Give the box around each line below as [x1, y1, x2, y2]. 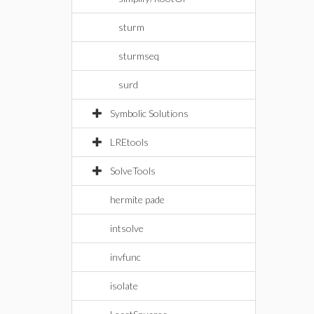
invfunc [110, 251, 141, 263]
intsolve [110, 222, 144, 234]
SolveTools [110, 165, 156, 177]
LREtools [110, 136, 149, 148]
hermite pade [110, 193, 165, 205]
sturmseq [118, 50, 159, 62]
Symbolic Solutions [110, 107, 189, 119]
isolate [110, 280, 138, 292]
